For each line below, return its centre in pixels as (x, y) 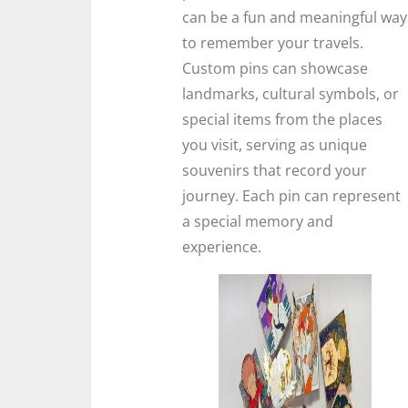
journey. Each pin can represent (291, 195)
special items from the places (282, 119)
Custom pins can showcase (275, 68)
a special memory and (258, 221)
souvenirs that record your (275, 170)
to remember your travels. (273, 42)
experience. (222, 246)
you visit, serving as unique (275, 144)
